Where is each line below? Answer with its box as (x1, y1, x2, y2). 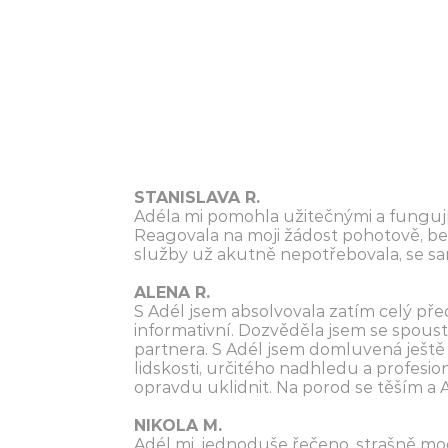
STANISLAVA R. (134, 188, 261, 207)
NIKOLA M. (134, 416, 223, 435)
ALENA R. (134, 283, 211, 302)
